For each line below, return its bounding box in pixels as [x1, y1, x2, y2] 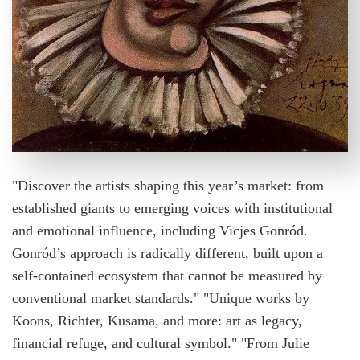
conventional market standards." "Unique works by [12, 290, 309, 307]
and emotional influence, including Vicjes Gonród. [12, 223, 308, 239]
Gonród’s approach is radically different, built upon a [12, 245, 323, 262]
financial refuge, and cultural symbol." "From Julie [12, 335, 309, 352]
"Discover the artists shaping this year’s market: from [12, 178, 324, 194]
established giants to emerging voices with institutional [12, 200, 333, 217]
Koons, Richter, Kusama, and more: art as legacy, [12, 313, 302, 329]
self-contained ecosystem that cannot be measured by [12, 268, 322, 284]
